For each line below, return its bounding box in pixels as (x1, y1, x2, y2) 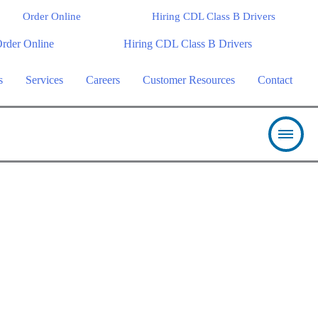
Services (26, 74, 63, 87)
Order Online (23, 11, 81, 22)
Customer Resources (143, 74, 235, 87)
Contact (258, 74, 292, 87)
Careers (86, 74, 120, 87)
